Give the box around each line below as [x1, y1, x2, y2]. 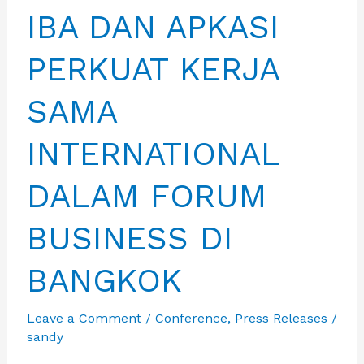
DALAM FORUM [26, 177, 266, 216]
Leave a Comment [26, 310, 141, 327]
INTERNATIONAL [26, 135, 279, 174]
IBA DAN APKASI [26, 8, 279, 47]
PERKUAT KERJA [26, 50, 279, 89]
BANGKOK [26, 262, 182, 301]
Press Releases [234, 310, 327, 327]
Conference [154, 310, 227, 327]
